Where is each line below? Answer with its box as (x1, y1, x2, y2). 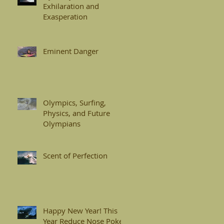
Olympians (43, 118, 80, 128)
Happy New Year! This (43, 205, 117, 215)
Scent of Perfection (43, 150, 107, 160)
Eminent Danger (43, 45, 98, 56)
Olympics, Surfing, (43, 97, 106, 107)
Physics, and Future (43, 107, 110, 118)
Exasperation (43, 11, 87, 21)
